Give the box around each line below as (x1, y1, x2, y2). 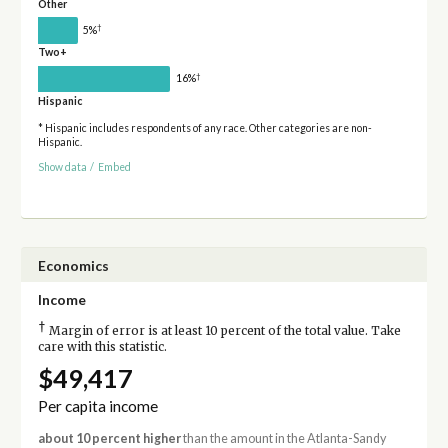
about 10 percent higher (37, 430, 181, 446)
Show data (37, 160, 87, 173)
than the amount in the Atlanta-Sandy (180, 430, 386, 446)
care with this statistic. (37, 339, 167, 354)
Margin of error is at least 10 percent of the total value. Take (45, 323, 401, 338)
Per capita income (37, 396, 158, 415)
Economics (37, 256, 109, 274)
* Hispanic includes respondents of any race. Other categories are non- (37, 122, 372, 135)
